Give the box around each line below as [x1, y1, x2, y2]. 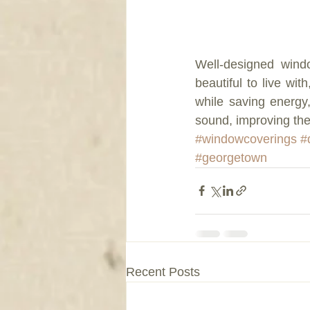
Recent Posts [126, 264, 200, 279]
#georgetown [195, 150, 267, 165]
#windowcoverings [195, 131, 297, 146]
